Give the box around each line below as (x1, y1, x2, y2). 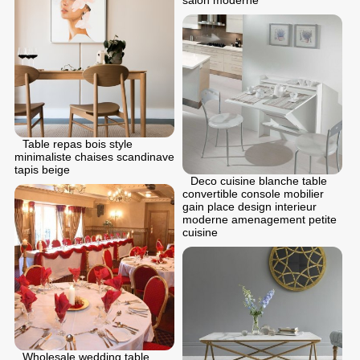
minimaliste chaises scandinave (14, 149, 174, 163)
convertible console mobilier (182, 186, 324, 200)
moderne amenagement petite (182, 212, 337, 226)
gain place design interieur (182, 199, 317, 213)
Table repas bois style (22, 137, 133, 150)
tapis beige (14, 162, 70, 176)
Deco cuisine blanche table (190, 174, 327, 187)
